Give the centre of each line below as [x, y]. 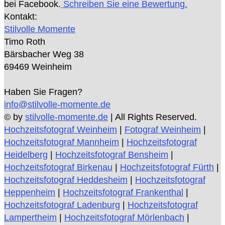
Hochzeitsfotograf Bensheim [112, 155]
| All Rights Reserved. [152, 117]
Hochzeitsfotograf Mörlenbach [124, 218]
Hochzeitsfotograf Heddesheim [66, 180]
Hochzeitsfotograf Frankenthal [123, 193]
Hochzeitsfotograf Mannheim [62, 142]
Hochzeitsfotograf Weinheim [61, 130]
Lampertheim [30, 218]
